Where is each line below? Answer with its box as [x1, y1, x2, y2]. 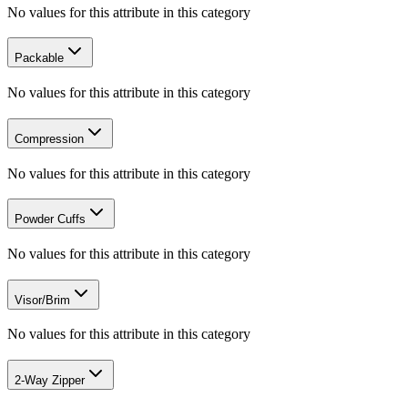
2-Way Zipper [15, 373, 85, 388]
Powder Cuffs [15, 212, 86, 227]
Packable [15, 51, 64, 66]
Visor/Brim [15, 292, 70, 307]
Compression [15, 131, 84, 146]
